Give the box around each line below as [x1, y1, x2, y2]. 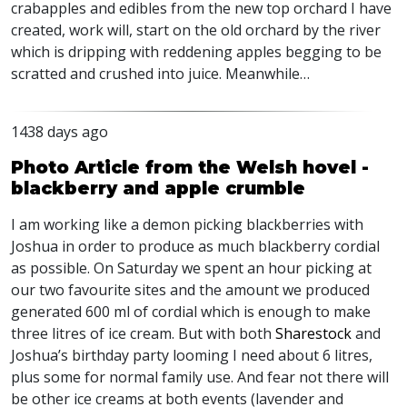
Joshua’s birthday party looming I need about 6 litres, [11, 345, 372, 365]
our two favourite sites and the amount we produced [11, 280, 370, 300]
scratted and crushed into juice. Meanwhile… [11, 64, 310, 84]
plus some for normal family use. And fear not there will [11, 367, 389, 387]
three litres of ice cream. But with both [11, 323, 275, 343]
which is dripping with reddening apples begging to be [11, 42, 382, 62]
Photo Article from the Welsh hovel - [11, 156, 369, 178]
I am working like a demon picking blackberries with [11, 214, 363, 234]
